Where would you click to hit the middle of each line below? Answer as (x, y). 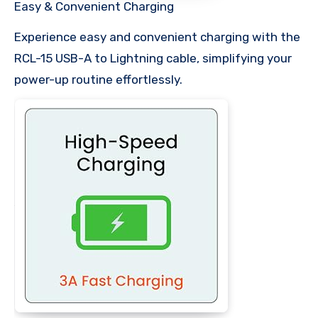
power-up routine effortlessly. (98, 79)
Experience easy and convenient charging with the (157, 37)
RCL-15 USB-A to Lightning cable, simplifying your (153, 58)
